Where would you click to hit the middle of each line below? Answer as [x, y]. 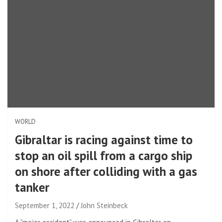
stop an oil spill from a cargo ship [104, 155]
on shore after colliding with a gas [106, 171]
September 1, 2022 [45, 205]
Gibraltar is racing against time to [104, 139]
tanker [32, 187]
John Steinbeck [104, 205]
